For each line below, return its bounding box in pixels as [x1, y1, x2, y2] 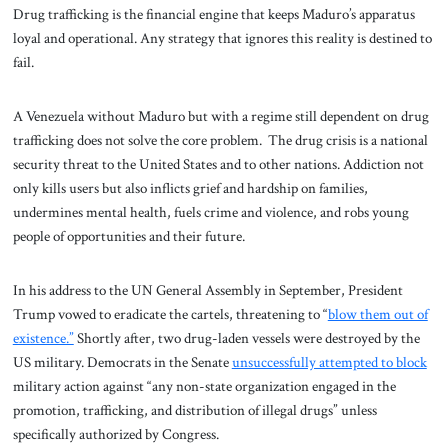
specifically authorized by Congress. [12, 423, 219, 444]
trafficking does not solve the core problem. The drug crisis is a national [12, 130, 428, 151]
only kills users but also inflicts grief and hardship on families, [12, 178, 368, 199]
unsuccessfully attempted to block [231, 351, 427, 372]
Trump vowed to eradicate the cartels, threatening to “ [12, 303, 328, 324]
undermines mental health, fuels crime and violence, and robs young [12, 202, 409, 223]
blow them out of [327, 303, 428, 324]
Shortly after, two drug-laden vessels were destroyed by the [73, 327, 420, 348]
